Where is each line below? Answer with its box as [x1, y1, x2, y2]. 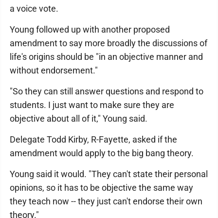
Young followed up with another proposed [10, 24, 170, 35]
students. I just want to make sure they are [10, 100, 174, 110]
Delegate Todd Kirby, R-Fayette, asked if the [10, 134, 177, 145]
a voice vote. [10, 3, 58, 14]
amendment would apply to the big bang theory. [10, 148, 194, 158]
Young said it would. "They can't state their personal [10, 169, 208, 179]
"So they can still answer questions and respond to [10, 86, 203, 96]
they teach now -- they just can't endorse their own [10, 196, 202, 206]
